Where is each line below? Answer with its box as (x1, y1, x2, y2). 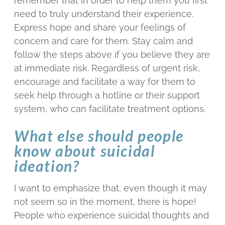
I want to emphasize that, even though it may (14, 183, 207, 194)
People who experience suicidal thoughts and (14, 210, 209, 221)
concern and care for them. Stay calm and (14, 35, 193, 46)
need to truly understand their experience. (14, 8, 193, 19)
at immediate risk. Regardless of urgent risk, (14, 62, 200, 73)
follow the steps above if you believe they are (14, 49, 210, 60)
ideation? (14, 157, 80, 175)
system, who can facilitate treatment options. (14, 103, 205, 114)
